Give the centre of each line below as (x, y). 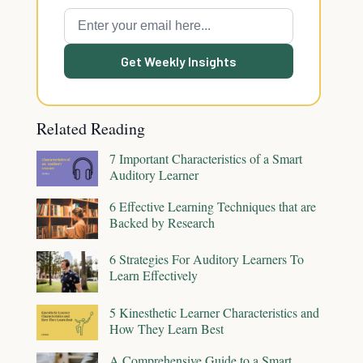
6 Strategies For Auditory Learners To (207, 259)
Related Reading (91, 128)
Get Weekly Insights (179, 61)
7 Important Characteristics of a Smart (206, 158)
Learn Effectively (154, 275)
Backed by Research (162, 222)
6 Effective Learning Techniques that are (213, 206)
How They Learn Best (167, 329)
